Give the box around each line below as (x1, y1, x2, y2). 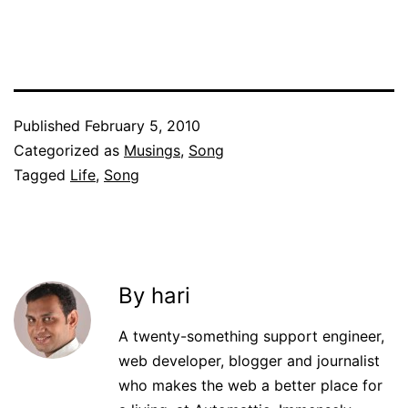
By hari (118, 282, 190, 309)
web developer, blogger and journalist (118, 352, 380, 370)
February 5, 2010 (85, 117, 200, 135)
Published (14, 117, 85, 135)
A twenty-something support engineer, (118, 327, 384, 345)
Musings (124, 141, 180, 159)
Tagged (14, 166, 70, 184)
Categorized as (14, 141, 124, 159)
